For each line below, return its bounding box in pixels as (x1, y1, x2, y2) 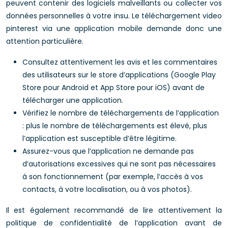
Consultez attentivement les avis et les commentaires (22, 57, 217, 67)
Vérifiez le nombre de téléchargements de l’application (22, 108, 219, 118)
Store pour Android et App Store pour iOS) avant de (22, 82, 205, 93)
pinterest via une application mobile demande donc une (6, 23, 222, 34)
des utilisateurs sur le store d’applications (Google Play (22, 70, 216, 80)
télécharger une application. (22, 95, 123, 105)
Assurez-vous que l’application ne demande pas (22, 146, 194, 156)
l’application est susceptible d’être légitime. (22, 133, 177, 144)
